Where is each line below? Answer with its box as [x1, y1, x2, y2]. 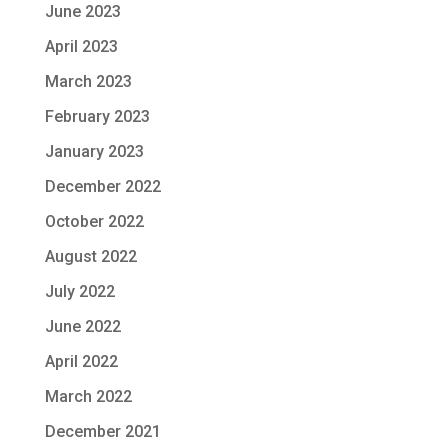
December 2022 [44, 177, 161, 196]
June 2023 [44, 2, 121, 21]
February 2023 [44, 107, 150, 126]
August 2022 [44, 247, 137, 266]
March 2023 [44, 72, 132, 91]
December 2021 [44, 422, 161, 441]
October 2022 [44, 212, 144, 231]
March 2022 [44, 387, 132, 406]
